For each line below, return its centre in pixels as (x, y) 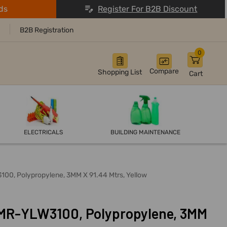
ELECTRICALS (43, 133)
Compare (164, 71)
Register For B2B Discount (148, 9)
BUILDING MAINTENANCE (146, 133)
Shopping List (120, 72)
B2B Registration (47, 30)
